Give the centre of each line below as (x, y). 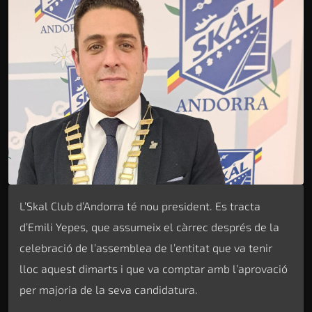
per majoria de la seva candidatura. (109, 289)
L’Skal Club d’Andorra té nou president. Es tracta (140, 205)
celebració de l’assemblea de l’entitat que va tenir (146, 247)
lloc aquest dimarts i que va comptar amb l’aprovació (154, 268)
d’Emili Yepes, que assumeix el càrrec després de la (149, 226)
